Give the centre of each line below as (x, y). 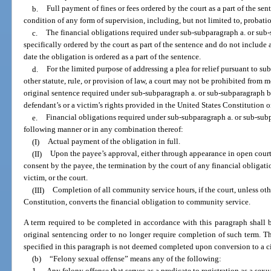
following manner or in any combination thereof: (104, 129)
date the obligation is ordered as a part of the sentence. (113, 57)
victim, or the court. (56, 178)
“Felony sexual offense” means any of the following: (135, 258)
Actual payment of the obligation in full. (114, 142)
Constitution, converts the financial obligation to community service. (137, 202)
